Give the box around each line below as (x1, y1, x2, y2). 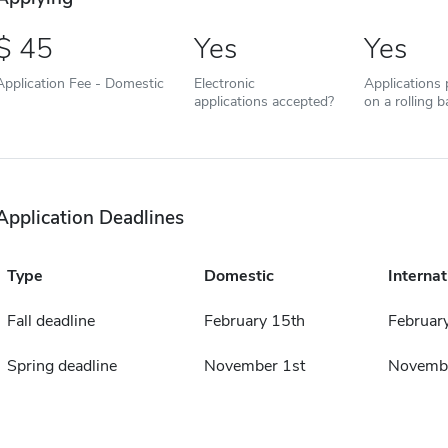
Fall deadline (6, 310, 95, 333)
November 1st (203, 355, 305, 378)
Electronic (193, 73, 255, 94)
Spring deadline (6, 355, 117, 378)
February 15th (203, 310, 305, 333)
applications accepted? (193, 91, 334, 112)
